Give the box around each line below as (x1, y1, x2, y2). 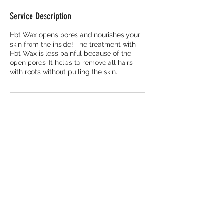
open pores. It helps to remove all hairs (10, 59, 133, 66)
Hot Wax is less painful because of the (10, 49, 131, 57)
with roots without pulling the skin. (10, 68, 117, 76)
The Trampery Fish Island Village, (10, 130, 116, 138)
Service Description (10, 10, 71, 22)
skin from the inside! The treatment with (10, 40, 136, 48)
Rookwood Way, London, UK (10, 139, 99, 147)
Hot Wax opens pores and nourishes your (10, 31, 140, 39)
